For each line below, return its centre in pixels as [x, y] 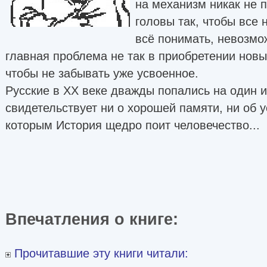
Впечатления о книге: [97, 219]
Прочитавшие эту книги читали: [100, 253]
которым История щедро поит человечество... [133, 125]
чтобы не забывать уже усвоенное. [102, 73]
